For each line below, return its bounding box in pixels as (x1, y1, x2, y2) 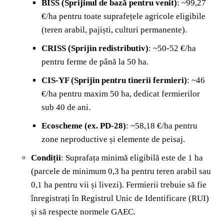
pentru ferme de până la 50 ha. (41, 56, 148, 66)
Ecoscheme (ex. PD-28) (41, 120, 126, 130)
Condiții (31, 152, 61, 162)
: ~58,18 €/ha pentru (126, 120, 197, 130)
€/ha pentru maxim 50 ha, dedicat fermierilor (41, 88, 200, 98)
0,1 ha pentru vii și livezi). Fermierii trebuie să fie (31, 179, 206, 189)
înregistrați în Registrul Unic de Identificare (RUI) (31, 193, 209, 203)
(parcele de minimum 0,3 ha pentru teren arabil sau (31, 166, 211, 176)
